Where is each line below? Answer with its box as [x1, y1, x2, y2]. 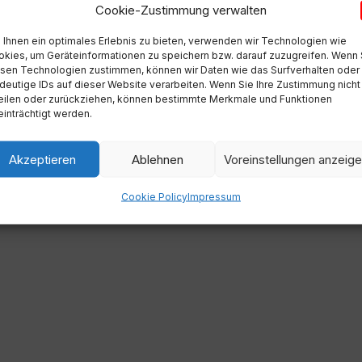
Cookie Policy [120, 190, 187, 203]
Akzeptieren [8, 151, 76, 166]
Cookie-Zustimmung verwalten [95, 2, 267, 17]
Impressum [187, 190, 241, 203]
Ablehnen [131, 151, 183, 166]
